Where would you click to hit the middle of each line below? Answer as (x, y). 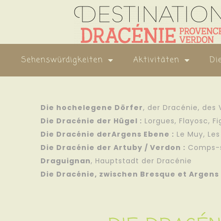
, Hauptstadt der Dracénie (141, 161)
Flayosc (194, 121)
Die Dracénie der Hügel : (91, 121)
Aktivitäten (157, 60)
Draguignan (66, 161)
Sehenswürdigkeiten (62, 60)
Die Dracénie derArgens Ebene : (107, 134)
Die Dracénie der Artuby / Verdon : (113, 147)
